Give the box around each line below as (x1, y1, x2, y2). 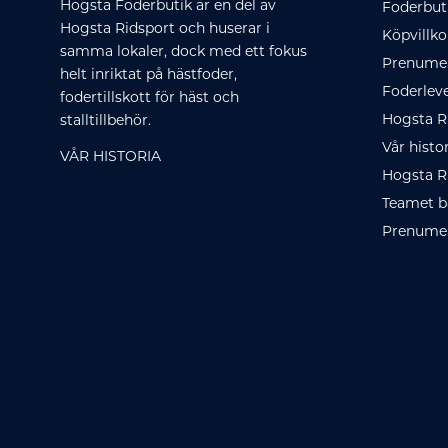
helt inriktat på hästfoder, (60, 67, 238, 83)
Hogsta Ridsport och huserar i (60, 21, 271, 37)
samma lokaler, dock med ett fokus (60, 44, 308, 60)
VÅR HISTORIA (60, 149, 162, 165)
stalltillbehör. (60, 113, 152, 129)
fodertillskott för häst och (60, 90, 240, 106)
